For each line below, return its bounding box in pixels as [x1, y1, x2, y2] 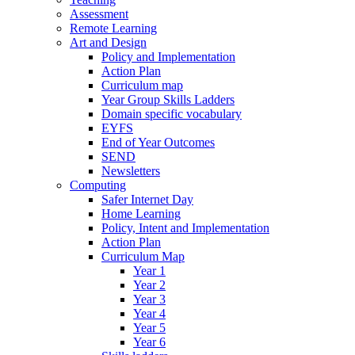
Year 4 [133, 307, 166, 321]
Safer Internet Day [101, 193, 193, 207]
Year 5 [133, 321, 166, 335]
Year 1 [133, 264, 166, 278]
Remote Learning [70, 21, 157, 36]
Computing [70, 178, 126, 193]
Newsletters [101, 164, 160, 178]
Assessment [70, 7, 128, 21]
